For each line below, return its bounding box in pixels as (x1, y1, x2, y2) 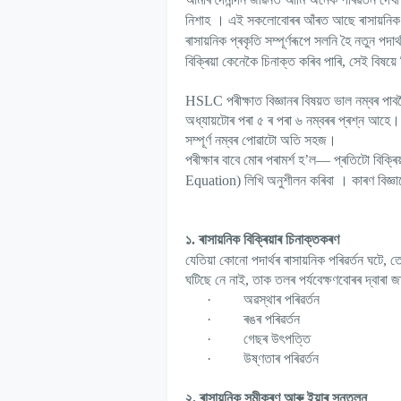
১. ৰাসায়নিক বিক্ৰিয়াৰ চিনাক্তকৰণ (185, 232, 339, 248)
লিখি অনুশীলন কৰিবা (244, 173, 334, 189)
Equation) (185, 173, 244, 189)
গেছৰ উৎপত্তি (243, 331, 311, 347)
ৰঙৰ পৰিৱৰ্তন (243, 311, 300, 328)
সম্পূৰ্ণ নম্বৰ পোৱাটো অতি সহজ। (185, 132, 337, 149)
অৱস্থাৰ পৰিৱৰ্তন (243, 292, 320, 308)
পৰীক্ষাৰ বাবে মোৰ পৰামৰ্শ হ (185, 152, 304, 168)
